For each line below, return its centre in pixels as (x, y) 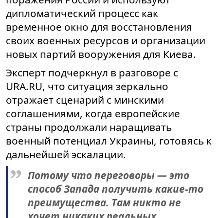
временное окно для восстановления (99, 27)
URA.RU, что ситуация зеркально (87, 86)
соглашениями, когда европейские (93, 114)
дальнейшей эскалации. (66, 154)
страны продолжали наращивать (89, 127)
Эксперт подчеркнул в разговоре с (92, 73)
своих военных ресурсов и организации (106, 41)
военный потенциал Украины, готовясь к (109, 141)
